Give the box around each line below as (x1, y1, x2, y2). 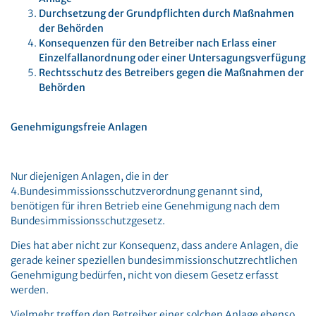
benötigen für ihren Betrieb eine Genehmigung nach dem (11, 200, 280, 212)
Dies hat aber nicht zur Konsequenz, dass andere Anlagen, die (11, 239, 298, 252)
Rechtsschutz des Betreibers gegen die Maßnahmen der (39, 66, 304, 79)
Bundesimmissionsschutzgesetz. (11, 214, 165, 227)
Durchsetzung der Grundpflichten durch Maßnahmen (39, 7, 294, 20)
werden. (11, 284, 49, 296)
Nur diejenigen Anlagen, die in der (11, 170, 169, 183)
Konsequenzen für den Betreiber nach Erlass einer (39, 37, 276, 49)
